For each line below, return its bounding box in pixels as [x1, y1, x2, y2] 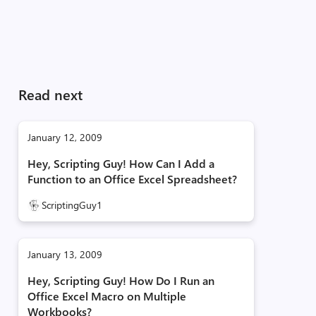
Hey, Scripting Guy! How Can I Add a [27, 156, 214, 171]
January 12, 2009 [27, 130, 102, 144]
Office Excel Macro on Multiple [27, 288, 186, 303]
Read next [18, 85, 83, 104]
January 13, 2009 [27, 248, 102, 261]
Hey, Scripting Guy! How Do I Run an [27, 273, 214, 288]
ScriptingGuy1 [41, 198, 102, 212]
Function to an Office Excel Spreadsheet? [27, 171, 237, 186]
